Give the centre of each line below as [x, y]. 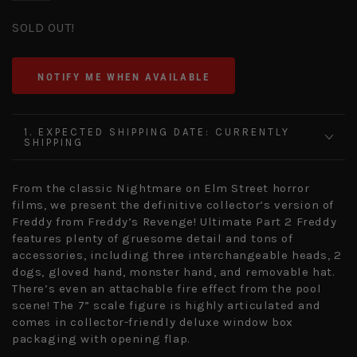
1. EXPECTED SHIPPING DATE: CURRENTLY [157, 132]
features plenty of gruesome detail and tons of [153, 239]
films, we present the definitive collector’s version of [173, 205]
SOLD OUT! [43, 28]
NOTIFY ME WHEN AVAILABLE [124, 76]
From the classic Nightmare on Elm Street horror [161, 188]
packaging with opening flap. [101, 339]
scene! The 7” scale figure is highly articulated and [167, 306]
